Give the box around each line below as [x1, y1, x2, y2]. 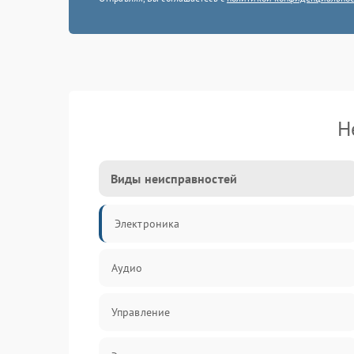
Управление [111, 305, 170, 319]
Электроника [115, 217, 180, 231]
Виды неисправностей [111, 171, 237, 186]
